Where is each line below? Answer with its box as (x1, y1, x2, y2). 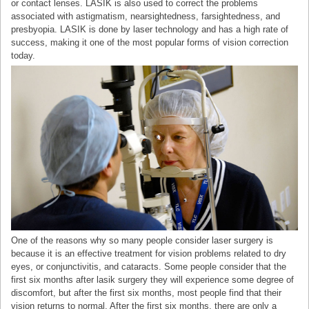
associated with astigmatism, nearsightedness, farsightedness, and (11, 11, 281, 22)
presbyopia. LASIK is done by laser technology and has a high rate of (11, 24, 289, 35)
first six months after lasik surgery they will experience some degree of (11, 275, 295, 286)
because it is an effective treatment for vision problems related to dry (11, 248, 287, 259)
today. (11, 50, 36, 61)
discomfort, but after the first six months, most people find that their (11, 288, 282, 299)
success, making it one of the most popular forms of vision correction (11, 37, 289, 48)
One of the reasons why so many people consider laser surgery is (11, 235, 274, 246)
